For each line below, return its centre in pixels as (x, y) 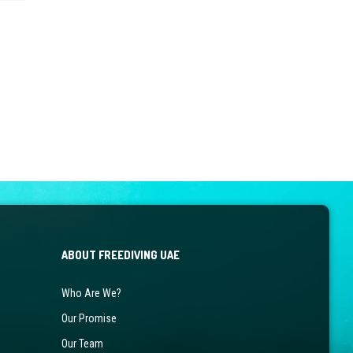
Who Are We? (91, 293)
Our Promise (89, 318)
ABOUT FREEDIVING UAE (120, 255)
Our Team (82, 343)
